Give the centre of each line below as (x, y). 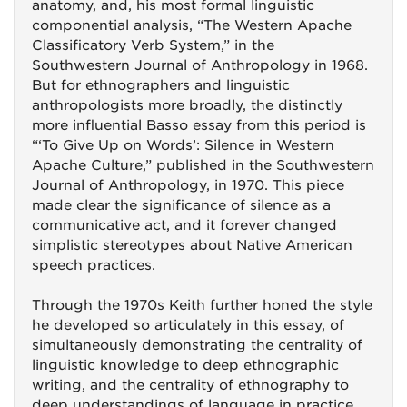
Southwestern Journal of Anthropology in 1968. (200, 65)
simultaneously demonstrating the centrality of (197, 345)
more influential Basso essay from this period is (199, 125)
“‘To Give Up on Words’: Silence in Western (183, 145)
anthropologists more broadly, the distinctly (187, 105)
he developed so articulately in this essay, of (188, 325)
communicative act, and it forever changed (184, 225)
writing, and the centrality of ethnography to (190, 385)
